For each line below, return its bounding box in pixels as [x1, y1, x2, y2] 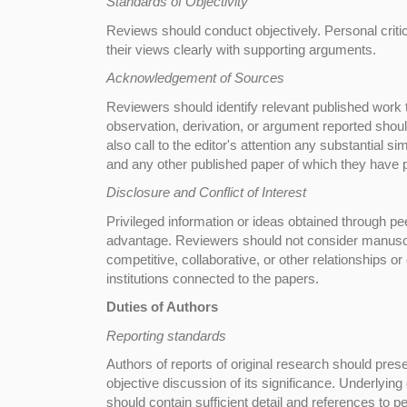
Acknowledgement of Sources [106, 70, 284, 85]
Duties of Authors [106, 299, 218, 314]
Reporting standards [106, 327, 226, 343]
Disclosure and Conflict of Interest [106, 184, 306, 200]
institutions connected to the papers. [106, 270, 319, 286]
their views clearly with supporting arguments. [106, 41, 376, 57]
